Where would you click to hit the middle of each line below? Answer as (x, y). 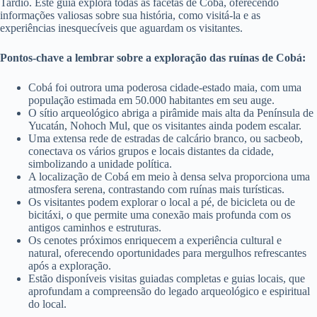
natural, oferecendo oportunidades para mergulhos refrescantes (167, 253)
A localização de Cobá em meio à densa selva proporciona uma (169, 177)
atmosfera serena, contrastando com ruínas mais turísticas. (156, 190)
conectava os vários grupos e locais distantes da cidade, (151, 151)
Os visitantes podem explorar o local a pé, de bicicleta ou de (162, 202)
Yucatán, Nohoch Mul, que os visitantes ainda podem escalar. (165, 126)
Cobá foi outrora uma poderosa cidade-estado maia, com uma (165, 88)
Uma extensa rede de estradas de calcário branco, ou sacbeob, (166, 139)
